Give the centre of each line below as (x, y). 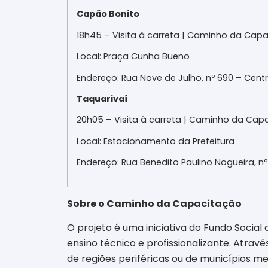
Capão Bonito (108, 14)
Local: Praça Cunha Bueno (133, 57)
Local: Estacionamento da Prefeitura (156, 141)
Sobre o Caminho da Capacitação (154, 203)
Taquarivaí (102, 98)
